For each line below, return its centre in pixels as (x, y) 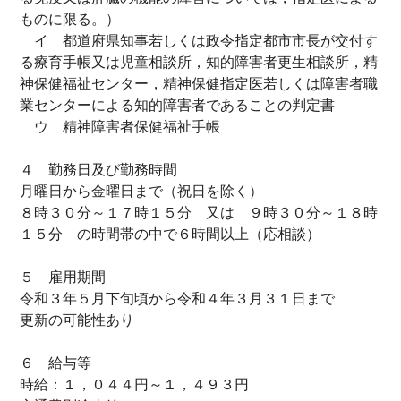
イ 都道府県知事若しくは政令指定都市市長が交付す (199, 41)
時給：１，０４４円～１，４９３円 (134, 384)
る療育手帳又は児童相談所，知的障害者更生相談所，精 (199, 62)
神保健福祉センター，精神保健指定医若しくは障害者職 (199, 84)
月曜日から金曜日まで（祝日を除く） (141, 191)
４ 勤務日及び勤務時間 (98, 170)
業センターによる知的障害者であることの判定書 (177, 105)
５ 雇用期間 (63, 277)
